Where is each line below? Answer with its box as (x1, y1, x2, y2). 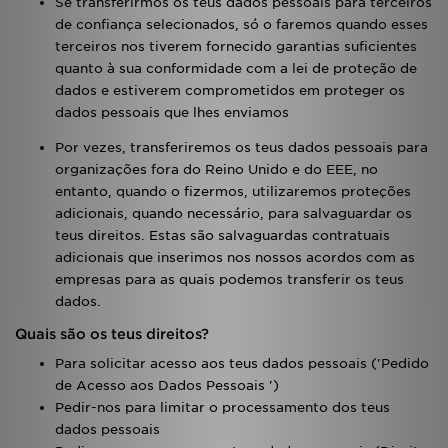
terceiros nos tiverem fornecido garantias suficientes (55, 39, 417, 54)
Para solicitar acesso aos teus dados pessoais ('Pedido (55, 356, 429, 371)
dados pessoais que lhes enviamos (55, 105, 289, 120)
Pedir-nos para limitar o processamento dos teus (55, 400, 390, 415)
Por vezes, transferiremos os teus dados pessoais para (55, 140, 428, 155)
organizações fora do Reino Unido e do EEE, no (55, 162, 378, 177)
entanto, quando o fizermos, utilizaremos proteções (55, 184, 411, 199)
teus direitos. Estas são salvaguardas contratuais (55, 228, 390, 243)
